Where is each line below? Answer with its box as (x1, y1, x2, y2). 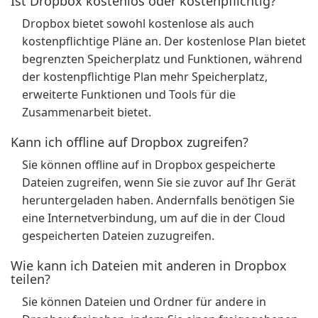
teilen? (11, 270, 50, 287)
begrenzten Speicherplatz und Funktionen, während (22, 51, 302, 67)
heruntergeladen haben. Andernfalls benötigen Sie (22, 192, 295, 208)
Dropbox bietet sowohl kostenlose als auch (22, 16, 254, 31)
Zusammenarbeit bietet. (22, 104, 151, 120)
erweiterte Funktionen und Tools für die (22, 87, 236, 102)
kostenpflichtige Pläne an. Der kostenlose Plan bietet (22, 33, 306, 49)
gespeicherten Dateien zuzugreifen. (22, 228, 214, 243)
